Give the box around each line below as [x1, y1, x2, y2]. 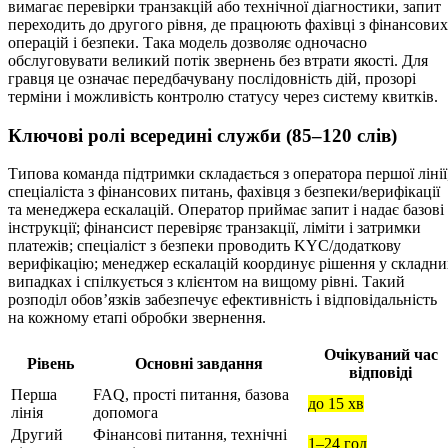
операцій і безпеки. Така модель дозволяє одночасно [8, 33, 367, 51]
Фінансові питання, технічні [93, 426, 287, 444]
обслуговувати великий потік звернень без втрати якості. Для [8, 51, 428, 69]
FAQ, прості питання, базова [93, 386, 289, 404]
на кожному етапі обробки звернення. [8, 309, 266, 327]
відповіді [349, 364, 412, 382]
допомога [93, 404, 158, 422]
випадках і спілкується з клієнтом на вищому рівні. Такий [8, 273, 405, 291]
